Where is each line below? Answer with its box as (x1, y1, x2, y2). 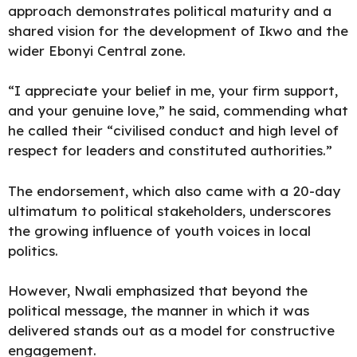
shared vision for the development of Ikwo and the (8, 22, 348, 39)
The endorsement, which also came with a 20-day (8, 182, 340, 199)
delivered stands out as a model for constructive (8, 322, 335, 339)
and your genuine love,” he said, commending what (8, 102, 348, 119)
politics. (8, 241, 58, 259)
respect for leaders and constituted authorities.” (8, 142, 332, 159)
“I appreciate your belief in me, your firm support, (8, 82, 338, 99)
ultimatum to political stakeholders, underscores (8, 202, 331, 219)
